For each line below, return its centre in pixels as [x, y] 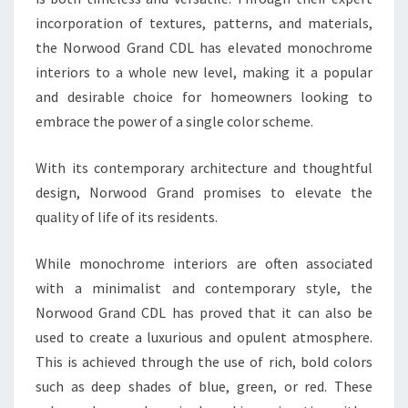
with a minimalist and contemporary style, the [204, 288]
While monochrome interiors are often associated [204, 264]
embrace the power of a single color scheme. [174, 122]
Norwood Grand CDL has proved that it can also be [204, 313]
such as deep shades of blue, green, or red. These [204, 387]
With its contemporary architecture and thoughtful [204, 168]
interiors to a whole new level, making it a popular [204, 72]
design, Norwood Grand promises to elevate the [204, 193]
